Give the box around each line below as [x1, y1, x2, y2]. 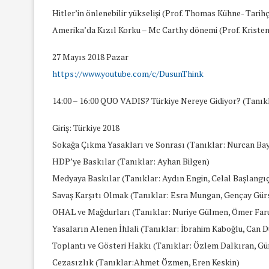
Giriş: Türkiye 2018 [52, 121, 119, 133]
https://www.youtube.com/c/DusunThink [52, 67, 204, 79]
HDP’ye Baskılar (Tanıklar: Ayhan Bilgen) [52, 155, 210, 167]
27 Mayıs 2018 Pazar [52, 50, 128, 62]
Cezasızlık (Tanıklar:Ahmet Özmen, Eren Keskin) [52, 256, 240, 268]
